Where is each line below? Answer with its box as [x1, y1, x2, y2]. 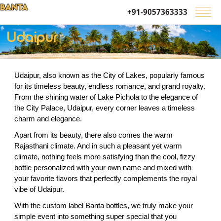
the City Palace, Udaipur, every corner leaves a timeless [14, 104, 195, 112]
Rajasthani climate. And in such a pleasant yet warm [14, 142, 183, 150]
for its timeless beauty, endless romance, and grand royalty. [14, 82, 206, 91]
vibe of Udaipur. [14, 185, 69, 194]
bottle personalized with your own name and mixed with [14, 164, 192, 172]
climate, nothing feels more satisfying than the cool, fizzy [14, 153, 196, 161]
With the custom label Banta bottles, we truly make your [14, 201, 193, 210]
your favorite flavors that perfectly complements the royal [14, 175, 197, 183]
